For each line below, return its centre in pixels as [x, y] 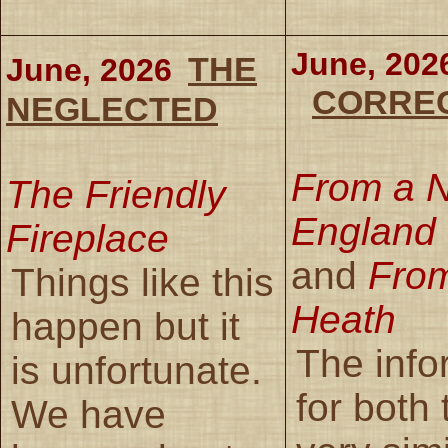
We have [88, 414]
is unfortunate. [136, 370]
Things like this [142, 282]
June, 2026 [89, 69]
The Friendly [116, 194]
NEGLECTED [112, 108]
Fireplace [87, 238]
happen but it [125, 326]
